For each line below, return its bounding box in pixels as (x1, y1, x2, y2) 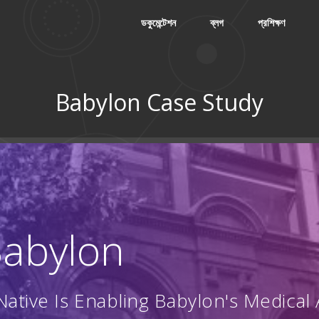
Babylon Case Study (56, 86, 263, 117)
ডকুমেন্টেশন (141, 16, 177, 29)
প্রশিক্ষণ (258, 16, 286, 29)
